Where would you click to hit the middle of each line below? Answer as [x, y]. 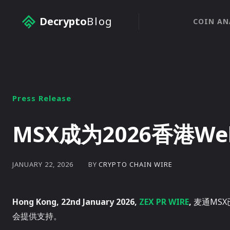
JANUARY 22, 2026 [43, 165]
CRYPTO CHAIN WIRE [136, 164]
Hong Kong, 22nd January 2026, [76, 202]
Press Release [42, 98]
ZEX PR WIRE [164, 202]
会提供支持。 [37, 216]
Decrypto [63, 21]
